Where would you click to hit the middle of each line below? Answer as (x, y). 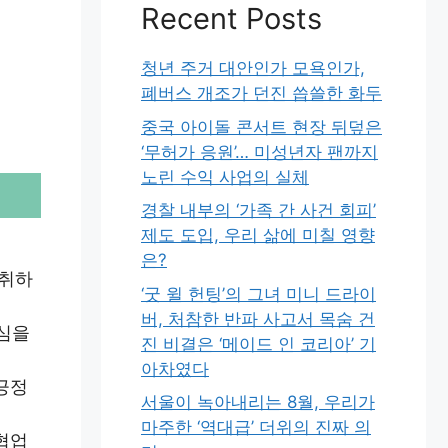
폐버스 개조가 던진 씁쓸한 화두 (261, 93)
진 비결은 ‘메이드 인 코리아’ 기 (258, 343)
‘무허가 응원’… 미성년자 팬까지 (259, 151)
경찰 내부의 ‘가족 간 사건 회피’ (258, 210)
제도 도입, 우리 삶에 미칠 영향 (258, 235)
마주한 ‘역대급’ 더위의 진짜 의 (256, 427)
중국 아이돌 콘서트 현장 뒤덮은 (261, 126)
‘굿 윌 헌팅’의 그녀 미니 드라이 (258, 293)
